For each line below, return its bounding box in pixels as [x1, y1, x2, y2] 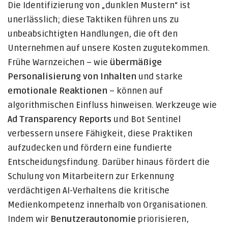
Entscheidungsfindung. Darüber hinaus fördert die [8, 157, 210, 168]
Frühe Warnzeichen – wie [8, 57, 110, 68]
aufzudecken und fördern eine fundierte [8, 142, 172, 154]
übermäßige [110, 57, 162, 68]
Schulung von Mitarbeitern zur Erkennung [8, 171, 174, 182]
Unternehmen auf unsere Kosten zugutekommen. [8, 43, 210, 54]
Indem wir [8, 214, 50, 225]
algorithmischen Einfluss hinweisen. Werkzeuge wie [8, 100, 217, 111]
